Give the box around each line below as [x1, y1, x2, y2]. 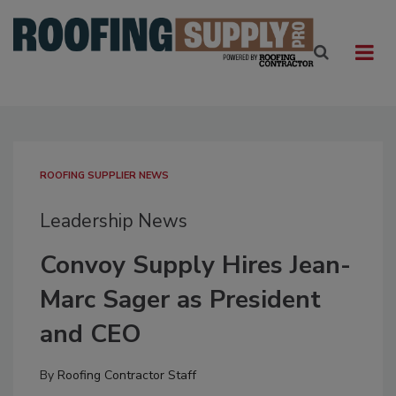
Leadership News [40, 209, 187, 233]
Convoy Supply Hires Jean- [40, 248, 351, 282]
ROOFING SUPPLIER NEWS [40, 169, 169, 182]
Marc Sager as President [40, 283, 321, 316]
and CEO [40, 317, 141, 351]
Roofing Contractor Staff [57, 367, 196, 384]
